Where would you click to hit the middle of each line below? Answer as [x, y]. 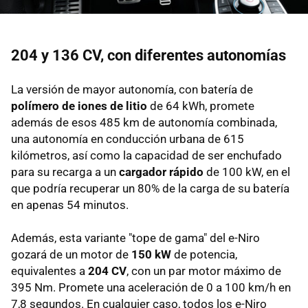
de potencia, [204, 254]
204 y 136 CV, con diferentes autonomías [148, 55]
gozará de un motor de [71, 254]
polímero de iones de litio [79, 106]
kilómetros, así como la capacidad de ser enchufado [146, 155]
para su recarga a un [65, 172]
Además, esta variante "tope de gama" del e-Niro [135, 238]
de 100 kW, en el [247, 172]
